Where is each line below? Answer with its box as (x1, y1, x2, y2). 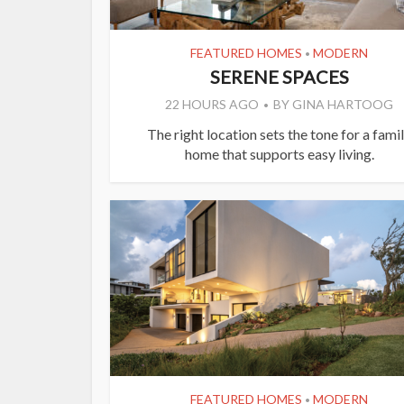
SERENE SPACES (209, 65, 349, 87)
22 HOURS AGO (165, 96, 259, 112)
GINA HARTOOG (292, 96, 393, 112)
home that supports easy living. (184, 144, 374, 162)
